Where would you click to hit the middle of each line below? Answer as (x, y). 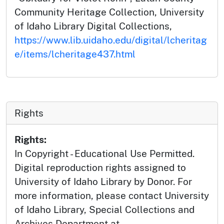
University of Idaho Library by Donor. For (103, 182)
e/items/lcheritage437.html (75, 54)
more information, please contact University (112, 196)
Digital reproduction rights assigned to (100, 168)
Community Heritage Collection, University (109, 12)
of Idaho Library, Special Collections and (104, 210)
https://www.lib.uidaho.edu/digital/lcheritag (111, 40)
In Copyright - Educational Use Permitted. (104, 154)
